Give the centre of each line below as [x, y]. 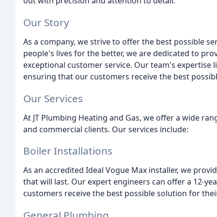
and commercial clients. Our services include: [106, 129]
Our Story [46, 22]
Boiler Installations [68, 151]
